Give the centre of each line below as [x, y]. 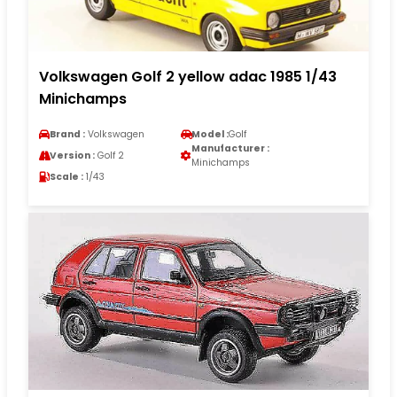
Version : [72, 156]
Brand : [67, 135]
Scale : [66, 177]
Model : [210, 135]
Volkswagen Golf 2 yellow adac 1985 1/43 [188, 77]
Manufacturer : [230, 149]
